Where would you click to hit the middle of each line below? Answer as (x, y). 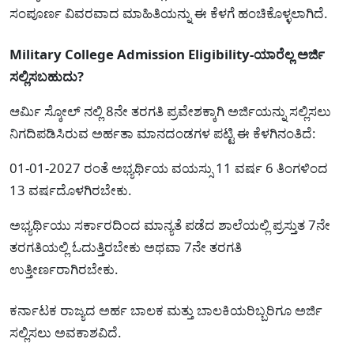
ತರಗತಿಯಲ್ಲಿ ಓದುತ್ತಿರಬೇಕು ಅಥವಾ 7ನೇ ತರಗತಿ (126, 247)
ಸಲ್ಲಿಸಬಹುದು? (47, 76)
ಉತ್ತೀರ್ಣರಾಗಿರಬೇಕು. (64, 269)
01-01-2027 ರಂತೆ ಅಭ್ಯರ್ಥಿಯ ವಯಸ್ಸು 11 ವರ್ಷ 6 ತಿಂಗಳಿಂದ (169, 168)
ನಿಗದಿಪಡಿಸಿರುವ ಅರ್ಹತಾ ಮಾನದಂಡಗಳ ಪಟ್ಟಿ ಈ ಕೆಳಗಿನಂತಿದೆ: (163, 133)
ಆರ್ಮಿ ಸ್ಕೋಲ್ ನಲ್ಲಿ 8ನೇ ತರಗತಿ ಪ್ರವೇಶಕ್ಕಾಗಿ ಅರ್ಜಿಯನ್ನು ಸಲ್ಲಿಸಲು (170, 111)
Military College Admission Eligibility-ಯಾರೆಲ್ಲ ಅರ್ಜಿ (167, 54)
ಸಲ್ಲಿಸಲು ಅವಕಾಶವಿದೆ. (66, 332)
